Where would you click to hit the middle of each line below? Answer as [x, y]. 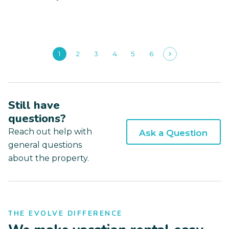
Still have [34, 106]
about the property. [49, 158]
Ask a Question [174, 133]
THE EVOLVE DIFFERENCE [65, 214]
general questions [45, 145]
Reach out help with [50, 132]
